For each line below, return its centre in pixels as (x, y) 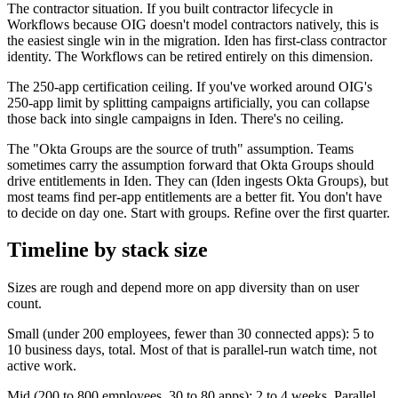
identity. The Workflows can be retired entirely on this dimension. (190, 56)
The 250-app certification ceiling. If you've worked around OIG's (190, 86)
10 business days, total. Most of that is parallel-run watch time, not (192, 350)
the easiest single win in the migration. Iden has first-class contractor (197, 40)
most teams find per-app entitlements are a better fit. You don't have (195, 196)
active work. (42, 366)
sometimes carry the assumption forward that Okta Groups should (191, 164)
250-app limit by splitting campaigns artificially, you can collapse (188, 102)
